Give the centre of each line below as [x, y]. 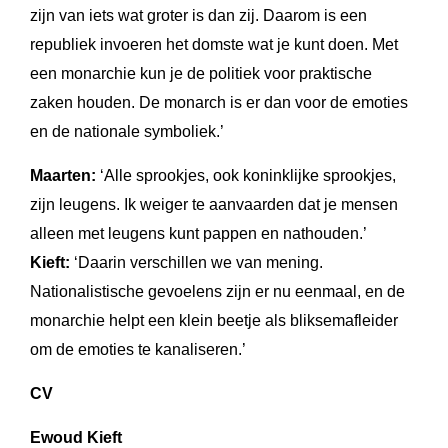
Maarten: [63, 176]
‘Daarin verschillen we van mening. [196, 263]
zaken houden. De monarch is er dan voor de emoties [219, 103]
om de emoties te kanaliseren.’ [138, 350]
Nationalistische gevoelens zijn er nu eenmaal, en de [217, 292]
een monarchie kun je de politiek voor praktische [201, 74]
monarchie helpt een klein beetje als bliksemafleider [214, 321]
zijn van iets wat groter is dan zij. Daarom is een [198, 16]
